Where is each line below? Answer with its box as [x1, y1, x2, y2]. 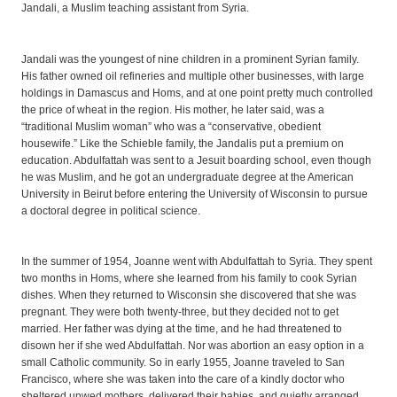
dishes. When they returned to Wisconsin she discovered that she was [21, 289, 356, 302]
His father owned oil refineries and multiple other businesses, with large [21, 69, 364, 82]
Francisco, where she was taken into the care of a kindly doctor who [21, 373, 345, 386]
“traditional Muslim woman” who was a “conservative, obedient [21, 120, 321, 133]
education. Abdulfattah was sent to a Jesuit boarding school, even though [21, 153, 371, 167]
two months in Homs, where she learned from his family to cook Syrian [21, 272, 357, 285]
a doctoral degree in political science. [21, 204, 200, 217]
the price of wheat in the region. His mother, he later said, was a [21, 103, 324, 116]
